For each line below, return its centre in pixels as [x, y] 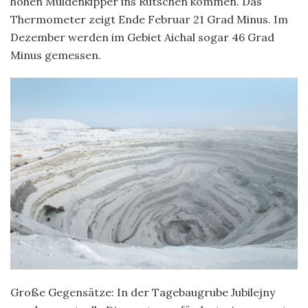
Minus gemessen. [57, 55]
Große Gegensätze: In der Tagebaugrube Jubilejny [143, 292]
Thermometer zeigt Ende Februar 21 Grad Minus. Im [149, 19]
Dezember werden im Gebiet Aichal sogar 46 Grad [142, 37]
